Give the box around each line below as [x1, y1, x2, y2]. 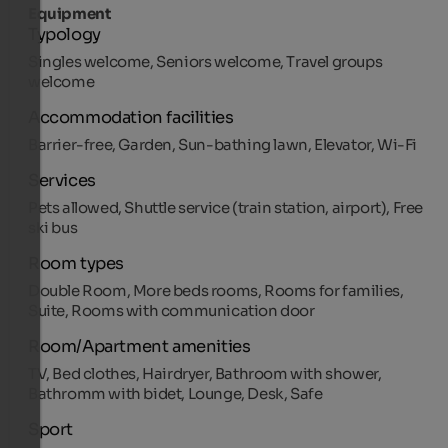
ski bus [28, 217, 78, 237]
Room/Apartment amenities [28, 335, 251, 357]
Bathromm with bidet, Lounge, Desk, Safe [28, 383, 323, 403]
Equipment [28, 3, 112, 23]
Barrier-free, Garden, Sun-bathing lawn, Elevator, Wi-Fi [28, 134, 417, 154]
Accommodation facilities [28, 106, 234, 128]
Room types [28, 252, 124, 274]
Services [28, 169, 96, 191]
